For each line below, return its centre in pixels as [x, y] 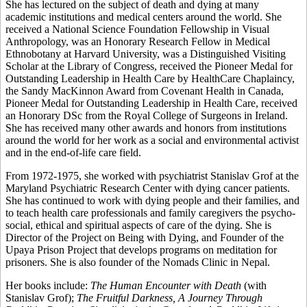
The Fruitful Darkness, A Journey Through [170, 297]
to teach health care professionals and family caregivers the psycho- [150, 212]
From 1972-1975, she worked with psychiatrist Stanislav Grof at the [152, 175]
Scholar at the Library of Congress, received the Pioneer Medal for [149, 66]
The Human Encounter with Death [166, 285]
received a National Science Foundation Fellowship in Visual [137, 29]
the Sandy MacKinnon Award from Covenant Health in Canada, [145, 90]
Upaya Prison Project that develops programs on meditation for [141, 249]
